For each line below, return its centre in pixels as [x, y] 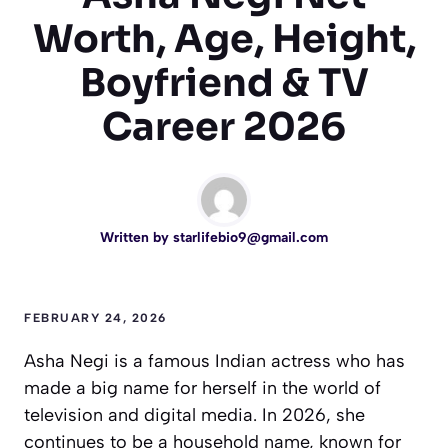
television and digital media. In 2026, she [194, 415]
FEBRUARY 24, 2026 [95, 318]
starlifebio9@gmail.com [250, 238]
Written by [136, 238]
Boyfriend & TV [224, 83]
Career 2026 [224, 127]
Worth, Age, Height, [224, 39]
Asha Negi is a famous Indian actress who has [214, 361]
